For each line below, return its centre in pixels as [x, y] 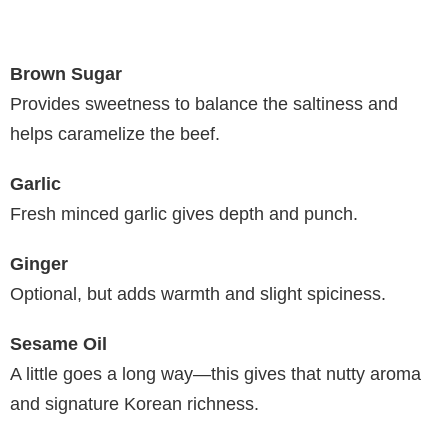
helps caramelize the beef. [115, 133]
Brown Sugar [66, 73]
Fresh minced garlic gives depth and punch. [184, 213]
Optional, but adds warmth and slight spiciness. [198, 293]
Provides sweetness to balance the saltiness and [204, 103]
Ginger [39, 263]
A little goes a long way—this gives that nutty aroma [215, 373]
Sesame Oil [58, 343]
